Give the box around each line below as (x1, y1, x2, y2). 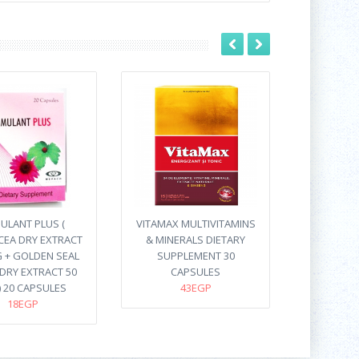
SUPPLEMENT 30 (156, 248, 235, 263)
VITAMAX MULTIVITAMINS (135, 216, 256, 231)
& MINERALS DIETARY (146, 232, 245, 247)
